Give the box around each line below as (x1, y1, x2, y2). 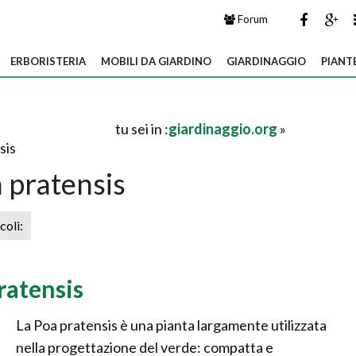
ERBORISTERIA (10, 55, 86, 68)
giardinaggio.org (168, 120, 277, 137)
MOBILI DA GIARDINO (101, 55, 211, 68)
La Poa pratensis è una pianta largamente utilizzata (16, 316, 327, 334)
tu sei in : (115, 120, 168, 137)
